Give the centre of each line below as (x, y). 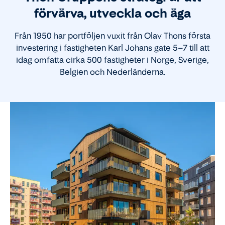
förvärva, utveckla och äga (113, 13)
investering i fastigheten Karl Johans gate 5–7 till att (113, 47)
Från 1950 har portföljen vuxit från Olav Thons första (113, 35)
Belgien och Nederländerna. (113, 72)
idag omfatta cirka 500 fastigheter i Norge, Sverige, (113, 60)
